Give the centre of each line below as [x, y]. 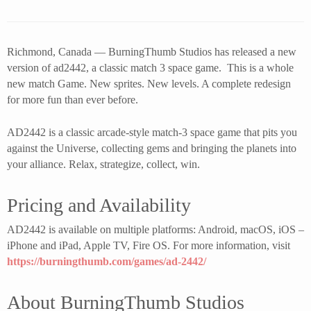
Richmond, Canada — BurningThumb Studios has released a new [152, 52]
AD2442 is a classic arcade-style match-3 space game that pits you [152, 132]
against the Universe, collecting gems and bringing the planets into [152, 148]
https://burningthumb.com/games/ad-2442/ [107, 261]
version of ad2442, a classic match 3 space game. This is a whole [150, 68]
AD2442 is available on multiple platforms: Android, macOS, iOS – [155, 229]
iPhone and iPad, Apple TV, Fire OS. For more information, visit [149, 245]
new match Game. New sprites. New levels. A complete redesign [149, 84]
